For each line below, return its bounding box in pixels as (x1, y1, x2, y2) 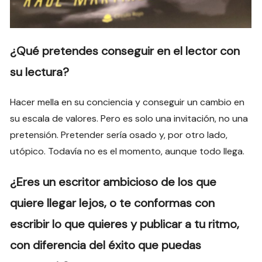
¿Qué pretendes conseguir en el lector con (10, 43, 240, 58)
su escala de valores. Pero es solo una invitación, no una (10, 112, 249, 125)
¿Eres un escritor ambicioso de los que (10, 174, 217, 189)
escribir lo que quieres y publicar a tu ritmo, (10, 216, 240, 232)
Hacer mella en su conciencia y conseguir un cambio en (10, 95, 245, 108)
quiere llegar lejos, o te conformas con (10, 195, 215, 211)
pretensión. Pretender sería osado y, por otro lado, (10, 128, 228, 141)
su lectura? (10, 64, 70, 80)
